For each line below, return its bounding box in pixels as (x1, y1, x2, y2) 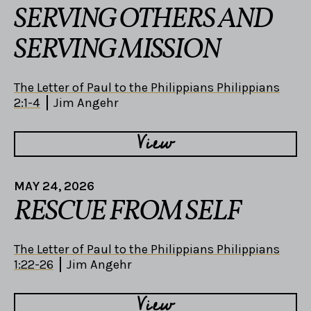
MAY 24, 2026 (14, 178, 94, 194)
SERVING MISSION (14, 31, 219, 71)
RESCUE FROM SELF (14, 192, 240, 232)
